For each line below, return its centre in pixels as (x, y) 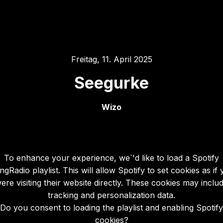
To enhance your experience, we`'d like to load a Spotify (111, 158)
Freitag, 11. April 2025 (111, 59)
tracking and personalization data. (111, 195)
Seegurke (111, 83)
